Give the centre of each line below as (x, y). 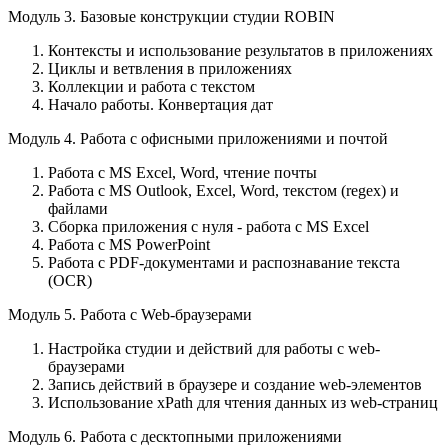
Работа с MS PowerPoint (129, 244)
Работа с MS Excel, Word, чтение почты (182, 172)
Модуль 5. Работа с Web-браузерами (130, 314)
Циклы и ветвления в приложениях (170, 68)
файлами (78, 208)
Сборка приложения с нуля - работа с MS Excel (208, 226)
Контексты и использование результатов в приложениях (240, 50)
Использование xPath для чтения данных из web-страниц (243, 402)
